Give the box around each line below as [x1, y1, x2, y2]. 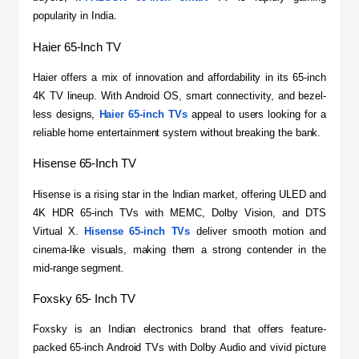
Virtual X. [33, 224, 85, 237]
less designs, [33, 108, 99, 121]
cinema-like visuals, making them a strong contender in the [33, 243, 326, 256]
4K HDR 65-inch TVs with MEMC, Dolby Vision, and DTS [33, 206, 326, 219]
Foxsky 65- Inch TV [33, 292, 135, 306]
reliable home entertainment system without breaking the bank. [33, 127, 321, 139]
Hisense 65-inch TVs [84, 224, 191, 237]
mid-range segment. [33, 261, 124, 274]
